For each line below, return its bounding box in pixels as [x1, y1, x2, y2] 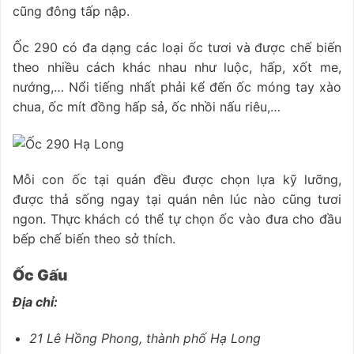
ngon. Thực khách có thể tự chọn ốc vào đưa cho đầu [13, 211, 341, 228]
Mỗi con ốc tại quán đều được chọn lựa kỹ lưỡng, [13, 171, 341, 188]
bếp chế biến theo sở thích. [13, 231, 179, 247]
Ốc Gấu [13, 265, 67, 285]
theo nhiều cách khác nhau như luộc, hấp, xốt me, [13, 58, 341, 75]
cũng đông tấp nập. [13, 2, 134, 19]
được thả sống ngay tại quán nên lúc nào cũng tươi [13, 191, 341, 208]
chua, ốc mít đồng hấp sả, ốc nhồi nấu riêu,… [13, 98, 281, 115]
